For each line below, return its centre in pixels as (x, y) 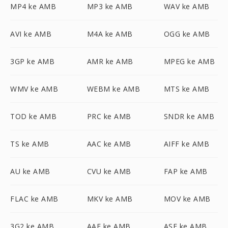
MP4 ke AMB (33, 6)
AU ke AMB (30, 171)
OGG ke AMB (187, 34)
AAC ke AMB (109, 144)
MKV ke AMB (110, 199)
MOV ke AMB (187, 199)
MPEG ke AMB (189, 61)
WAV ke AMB (187, 6)
